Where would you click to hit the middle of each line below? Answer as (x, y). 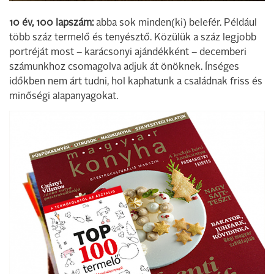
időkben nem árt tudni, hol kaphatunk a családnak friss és (136, 82)
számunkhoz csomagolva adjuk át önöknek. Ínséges (124, 68)
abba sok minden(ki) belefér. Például (175, 24)
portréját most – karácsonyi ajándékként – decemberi (128, 53)
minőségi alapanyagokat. (64, 97)
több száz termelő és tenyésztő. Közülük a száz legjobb (133, 38)
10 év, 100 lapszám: (51, 24)
